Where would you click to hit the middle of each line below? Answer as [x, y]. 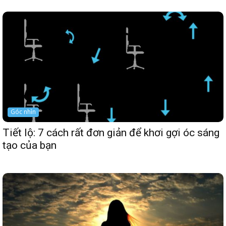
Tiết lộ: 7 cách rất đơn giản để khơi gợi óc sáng [111, 133]
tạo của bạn [30, 145]
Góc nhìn [23, 112]
